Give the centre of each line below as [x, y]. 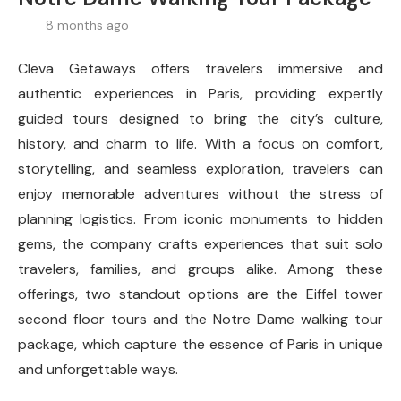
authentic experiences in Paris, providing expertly [200, 93]
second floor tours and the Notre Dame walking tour [200, 319]
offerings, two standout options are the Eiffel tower [200, 294]
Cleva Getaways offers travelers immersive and [200, 68]
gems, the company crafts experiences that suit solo [200, 243]
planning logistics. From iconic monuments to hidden [200, 218]
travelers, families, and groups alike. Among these [200, 269]
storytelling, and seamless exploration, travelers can [200, 168]
